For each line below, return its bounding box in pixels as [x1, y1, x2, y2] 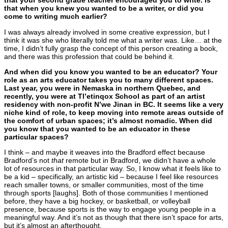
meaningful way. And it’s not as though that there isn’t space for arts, [4, 213, 223, 222]
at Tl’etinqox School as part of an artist [69, 92, 205, 100]
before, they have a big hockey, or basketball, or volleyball [4, 197, 190, 206]
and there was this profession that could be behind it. [4, 52, 174, 61]
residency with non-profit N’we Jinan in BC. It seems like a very [4, 100, 223, 108]
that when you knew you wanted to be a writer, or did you [4, 4, 204, 13]
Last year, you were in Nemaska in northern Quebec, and [4, 83, 201, 92]
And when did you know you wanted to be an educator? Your [4, 67, 217, 76]
